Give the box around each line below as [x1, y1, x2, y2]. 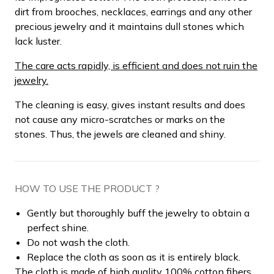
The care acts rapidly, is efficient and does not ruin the [15, 59, 257, 72]
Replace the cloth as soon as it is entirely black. [27, 250, 240, 263]
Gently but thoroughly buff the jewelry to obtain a [27, 206, 250, 219]
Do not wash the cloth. [27, 235, 130, 248]
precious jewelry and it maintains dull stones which [15, 20, 244, 32]
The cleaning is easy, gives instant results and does [15, 98, 245, 111]
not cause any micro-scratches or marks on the [15, 113, 225, 125]
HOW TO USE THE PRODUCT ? [15, 182, 160, 194]
